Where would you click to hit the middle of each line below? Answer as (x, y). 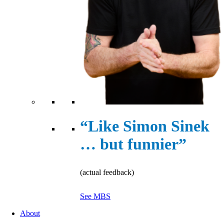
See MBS (95, 196)
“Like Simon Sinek (145, 126)
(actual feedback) (107, 172)
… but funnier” (133, 144)
